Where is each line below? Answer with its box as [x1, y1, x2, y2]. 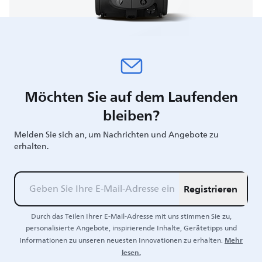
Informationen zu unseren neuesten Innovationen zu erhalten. [19, 234, 223, 247]
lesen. [121, 246, 141, 259]
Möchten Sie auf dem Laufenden [24, 84, 238, 109]
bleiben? [102, 102, 160, 127]
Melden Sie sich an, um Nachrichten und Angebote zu [14, 127, 219, 142]
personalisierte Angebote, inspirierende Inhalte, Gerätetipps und [25, 222, 237, 235]
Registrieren [184, 180, 237, 197]
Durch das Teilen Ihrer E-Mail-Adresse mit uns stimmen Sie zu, [30, 210, 232, 223]
